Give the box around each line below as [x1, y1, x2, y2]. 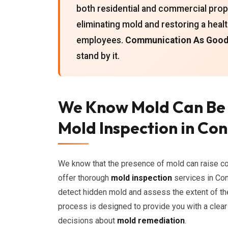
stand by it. [76, 51, 120, 61]
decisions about [58, 216, 117, 225]
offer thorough [58, 173, 111, 183]
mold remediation [117, 216, 185, 225]
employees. [76, 35, 125, 45]
